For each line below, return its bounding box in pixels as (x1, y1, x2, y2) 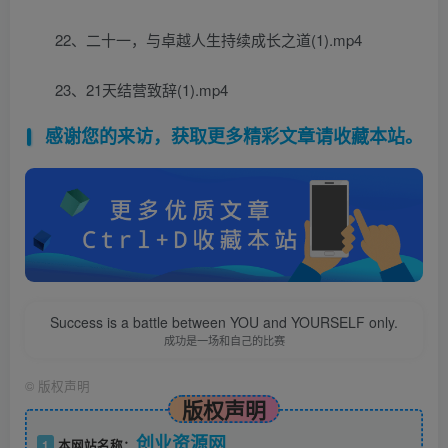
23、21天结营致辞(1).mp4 (55, 79, 228, 101)
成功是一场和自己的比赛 (163, 332, 285, 349)
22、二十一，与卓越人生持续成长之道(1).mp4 (55, 29, 362, 51)
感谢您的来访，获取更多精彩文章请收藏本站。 (44, 123, 423, 150)
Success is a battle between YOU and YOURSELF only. (50, 312, 398, 333)
